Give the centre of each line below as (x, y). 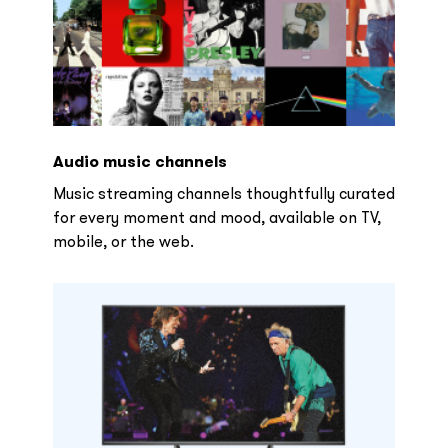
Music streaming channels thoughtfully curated (223, 193)
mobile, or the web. (123, 241)
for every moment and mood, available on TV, (216, 217)
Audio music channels (139, 161)
